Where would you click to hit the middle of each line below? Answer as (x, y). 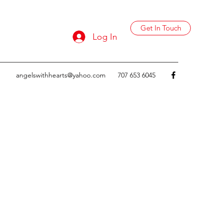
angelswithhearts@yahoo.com (61, 75)
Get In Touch (161, 28)
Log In (105, 37)
